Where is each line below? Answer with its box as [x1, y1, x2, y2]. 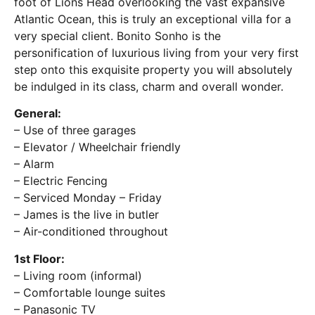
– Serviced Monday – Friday [14, 191, 162, 205]
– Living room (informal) [14, 268, 142, 283]
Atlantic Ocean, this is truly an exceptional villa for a [14, 12, 291, 26]
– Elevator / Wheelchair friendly [14, 140, 181, 155]
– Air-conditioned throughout [14, 224, 168, 239]
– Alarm [14, 157, 54, 172]
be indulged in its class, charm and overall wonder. [14, 79, 283, 94]
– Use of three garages [14, 123, 136, 138]
